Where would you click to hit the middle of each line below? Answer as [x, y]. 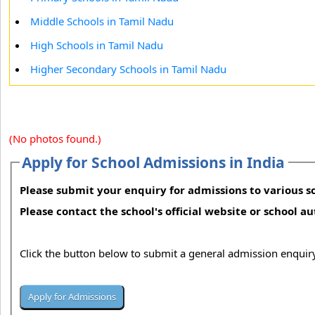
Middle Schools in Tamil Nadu [102, 21]
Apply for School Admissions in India [154, 162]
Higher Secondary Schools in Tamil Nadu [128, 69]
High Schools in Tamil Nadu [97, 45]
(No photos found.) [55, 139]
